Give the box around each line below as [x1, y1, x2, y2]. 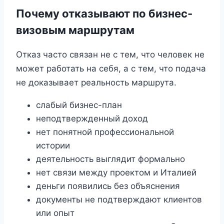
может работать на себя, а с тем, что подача [16, 63, 206, 74]
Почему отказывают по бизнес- [16, 6, 192, 20]
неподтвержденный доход [36, 113, 148, 124]
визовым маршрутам [16, 23, 134, 36]
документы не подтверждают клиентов [36, 194, 202, 205]
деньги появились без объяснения [36, 181, 180, 191]
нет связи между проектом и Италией [36, 167, 196, 178]
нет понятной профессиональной [36, 127, 174, 137]
